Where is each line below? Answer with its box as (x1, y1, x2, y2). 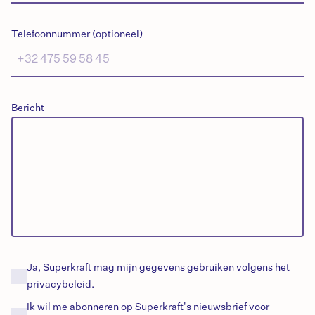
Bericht (11, 103, 44, 114)
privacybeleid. (27, 280, 94, 290)
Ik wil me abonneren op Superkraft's (27, 302, 193, 313)
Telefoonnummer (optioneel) (11, 29, 143, 39)
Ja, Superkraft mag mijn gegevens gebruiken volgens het (27, 263, 290, 274)
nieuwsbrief (193, 302, 247, 313)
